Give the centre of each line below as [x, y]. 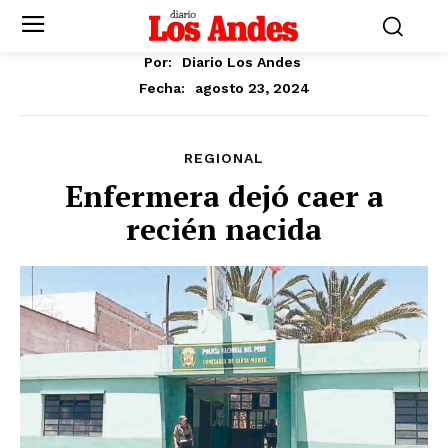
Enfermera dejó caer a [224, 195]
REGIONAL [224, 157]
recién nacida [224, 228]
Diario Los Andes [241, 61]
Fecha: [161, 87]
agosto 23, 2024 [252, 87]
